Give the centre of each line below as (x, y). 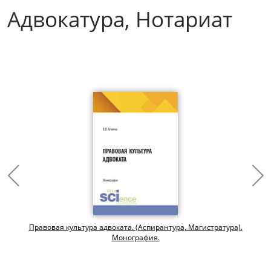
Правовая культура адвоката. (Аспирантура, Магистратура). (135, 227)
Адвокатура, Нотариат (120, 19)
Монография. (135, 238)
